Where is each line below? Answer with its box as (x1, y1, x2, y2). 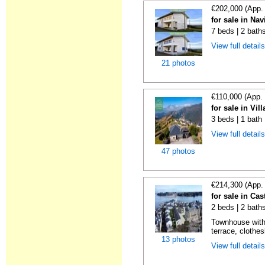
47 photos (161, 147, 195, 156)
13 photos (161, 235, 195, 244)
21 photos (161, 59, 195, 67)
